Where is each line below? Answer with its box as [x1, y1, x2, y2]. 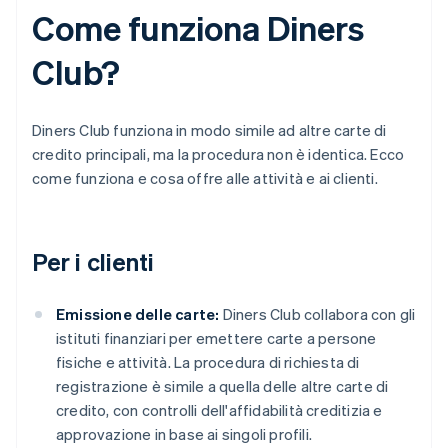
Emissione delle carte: [56, 304, 220, 325]
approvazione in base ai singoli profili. [56, 424, 312, 445]
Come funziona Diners [32, 6, 364, 50]
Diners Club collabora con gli [219, 304, 416, 325]
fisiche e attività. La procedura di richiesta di [56, 352, 360, 373]
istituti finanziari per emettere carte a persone [56, 328, 377, 349]
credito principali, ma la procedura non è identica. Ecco [32, 144, 405, 165]
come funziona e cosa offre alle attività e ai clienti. [32, 168, 378, 189]
